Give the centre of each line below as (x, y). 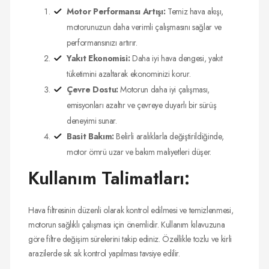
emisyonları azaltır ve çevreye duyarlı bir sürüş (142, 105)
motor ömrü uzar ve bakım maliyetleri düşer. (139, 152)
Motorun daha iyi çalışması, (164, 89)
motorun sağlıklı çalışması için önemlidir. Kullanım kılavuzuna (127, 224)
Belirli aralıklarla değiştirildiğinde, (169, 136)
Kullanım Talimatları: (109, 178)
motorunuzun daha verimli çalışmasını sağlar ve (144, 27)
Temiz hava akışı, (194, 11)
